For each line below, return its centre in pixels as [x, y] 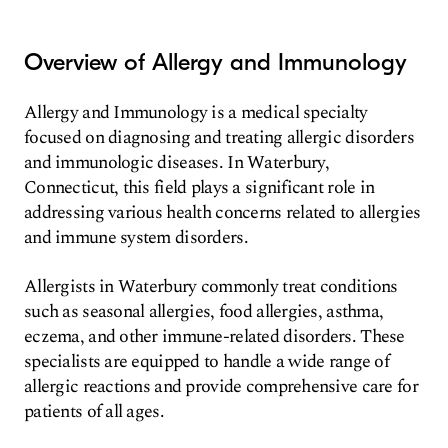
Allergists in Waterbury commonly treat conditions [211, 286]
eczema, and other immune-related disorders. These [214, 336]
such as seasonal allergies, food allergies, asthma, [204, 311]
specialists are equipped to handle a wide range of [206, 361]
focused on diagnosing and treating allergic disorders [219, 137]
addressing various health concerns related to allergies [222, 212]
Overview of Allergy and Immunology [215, 62]
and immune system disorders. [136, 237]
